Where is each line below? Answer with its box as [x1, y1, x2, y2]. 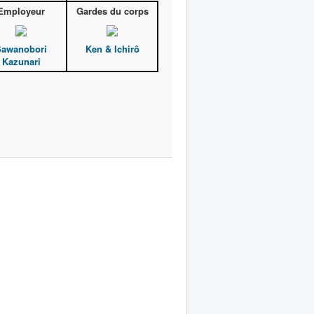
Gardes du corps [76, 4, 149, 18]
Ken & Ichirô [85, 42, 139, 56]
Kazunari [1, 55, 41, 69]
